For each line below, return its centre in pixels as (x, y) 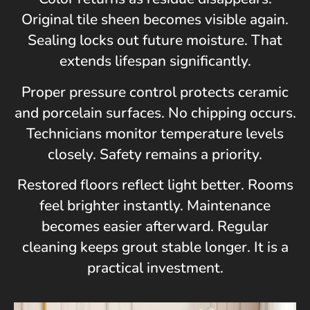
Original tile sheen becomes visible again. (155, 20)
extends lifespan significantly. (155, 61)
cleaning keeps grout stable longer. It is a (155, 247)
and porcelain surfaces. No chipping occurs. (155, 112)
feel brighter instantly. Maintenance (155, 206)
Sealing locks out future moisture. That (155, 40)
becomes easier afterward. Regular (155, 227)
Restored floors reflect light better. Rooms (155, 185)
